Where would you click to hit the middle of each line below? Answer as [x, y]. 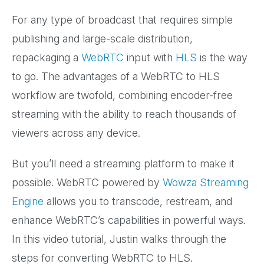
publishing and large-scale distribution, [102, 39]
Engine [28, 202]
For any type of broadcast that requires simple [122, 20]
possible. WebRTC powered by [87, 183]
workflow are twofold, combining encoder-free [122, 95]
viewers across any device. [76, 133]
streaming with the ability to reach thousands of [124, 114]
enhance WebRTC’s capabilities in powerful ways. [129, 220]
